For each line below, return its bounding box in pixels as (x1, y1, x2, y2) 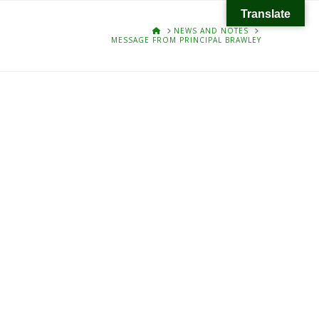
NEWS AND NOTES (173, 26, 249, 36)
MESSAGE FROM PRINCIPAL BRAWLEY (110, 35, 261, 45)
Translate (241, 8, 291, 20)
